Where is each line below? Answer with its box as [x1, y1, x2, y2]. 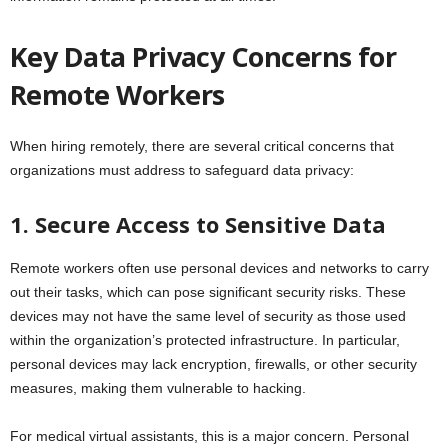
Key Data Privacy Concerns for [10, 38, 397, 75]
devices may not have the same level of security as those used [10, 308, 406, 324]
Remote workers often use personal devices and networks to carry [10, 260, 429, 276]
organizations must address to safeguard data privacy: [10, 162, 354, 178]
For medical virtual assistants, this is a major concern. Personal [10, 428, 409, 444]
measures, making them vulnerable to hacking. [10, 380, 306, 396]
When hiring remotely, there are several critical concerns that [10, 138, 394, 154]
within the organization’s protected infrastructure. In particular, [10, 332, 400, 348]
